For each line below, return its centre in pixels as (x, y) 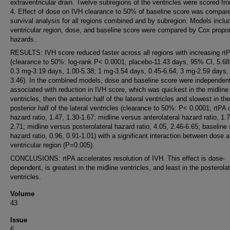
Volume (22, 194)
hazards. (23, 39)
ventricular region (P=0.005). (52, 145)
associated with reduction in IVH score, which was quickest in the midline (119, 90)
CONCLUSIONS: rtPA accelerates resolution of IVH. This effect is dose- (118, 158)
